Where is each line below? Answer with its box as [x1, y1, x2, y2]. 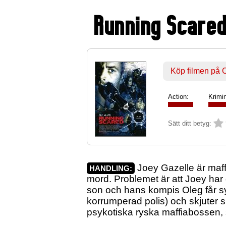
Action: [168, 93, 189, 101]
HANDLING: [89, 164, 132, 173]
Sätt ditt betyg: [168, 120, 211, 128]
